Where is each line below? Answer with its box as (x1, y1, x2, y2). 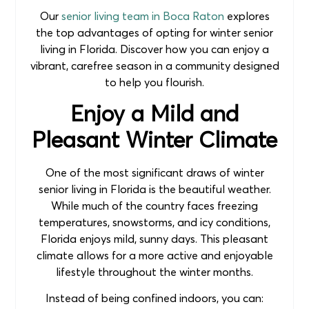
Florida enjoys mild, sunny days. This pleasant (41, 231, 268, 246)
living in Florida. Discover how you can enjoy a (40, 42, 269, 57)
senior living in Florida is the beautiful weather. (38, 181, 271, 196)
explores (223, 9, 270, 23)
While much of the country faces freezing (51, 198, 258, 212)
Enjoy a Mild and (70, 99, 239, 127)
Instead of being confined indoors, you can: (46, 291, 263, 306)
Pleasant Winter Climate (32, 126, 277, 153)
